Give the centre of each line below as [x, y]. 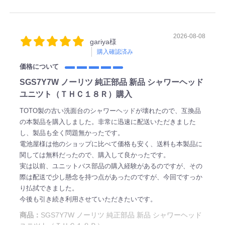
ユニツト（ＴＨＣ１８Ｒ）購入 [76, 94]
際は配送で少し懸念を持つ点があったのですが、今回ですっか [111, 177]
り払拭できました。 [49, 188]
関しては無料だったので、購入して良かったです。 [94, 155]
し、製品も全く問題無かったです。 [72, 133]
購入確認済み [115, 52]
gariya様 [103, 42]
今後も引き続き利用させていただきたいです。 [88, 199]
